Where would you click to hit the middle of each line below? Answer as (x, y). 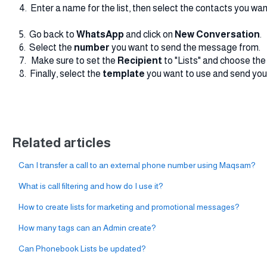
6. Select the (43, 48)
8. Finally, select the (57, 74)
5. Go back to (44, 35)
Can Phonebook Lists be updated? (82, 249)
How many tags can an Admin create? (87, 228)
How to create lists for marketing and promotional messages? (129, 207)
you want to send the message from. (186, 48)
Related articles (61, 143)
